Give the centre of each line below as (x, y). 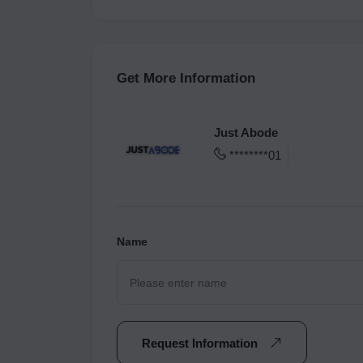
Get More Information (186, 79)
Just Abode (246, 133)
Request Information (201, 344)
